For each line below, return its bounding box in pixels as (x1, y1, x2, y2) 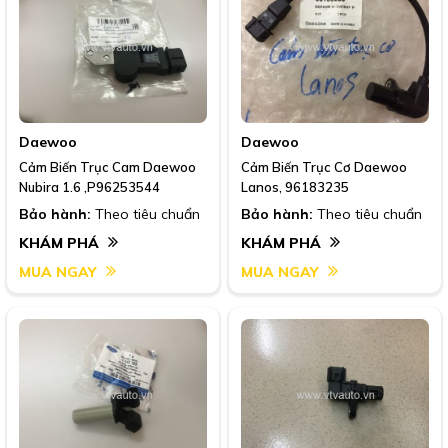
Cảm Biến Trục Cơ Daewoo (241, 158, 407, 175)
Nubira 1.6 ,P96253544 (19, 178, 160, 195)
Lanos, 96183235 (241, 178, 349, 195)
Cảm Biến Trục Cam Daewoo (19, 158, 143, 175)
